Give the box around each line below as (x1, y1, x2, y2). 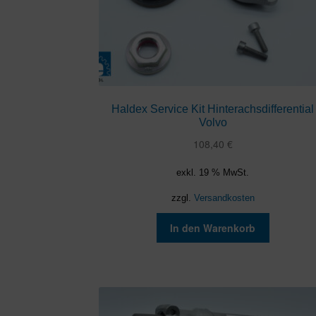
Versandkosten (193, 193, 255, 203)
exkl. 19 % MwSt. (176, 167, 250, 178)
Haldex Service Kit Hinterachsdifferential (111, 103, 315, 116)
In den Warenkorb (170, 220, 256, 235)
